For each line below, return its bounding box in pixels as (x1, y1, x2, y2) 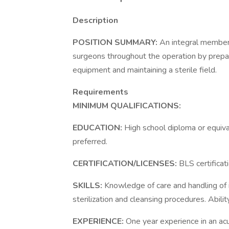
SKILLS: (73, 180, 104, 191)
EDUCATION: (73, 122, 124, 133)
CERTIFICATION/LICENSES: (73, 158, 179, 169)
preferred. (73, 136, 107, 147)
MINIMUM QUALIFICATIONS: (73, 100, 181, 111)
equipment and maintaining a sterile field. (73, 64, 217, 76)
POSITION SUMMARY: (73, 37, 159, 48)
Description (73, 15, 118, 26)
